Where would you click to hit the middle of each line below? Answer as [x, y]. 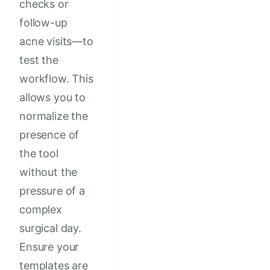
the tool [39, 154]
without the [49, 172]
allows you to [52, 98]
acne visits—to [56, 42]
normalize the [54, 116]
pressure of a [52, 191]
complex [41, 210]
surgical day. [50, 228]
